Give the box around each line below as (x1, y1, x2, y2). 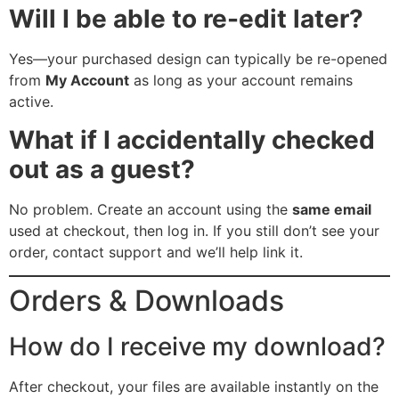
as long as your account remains (129, 71, 353, 90)
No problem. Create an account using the (9, 199, 292, 218)
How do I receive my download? (9, 331, 386, 362)
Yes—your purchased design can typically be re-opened (9, 50, 387, 69)
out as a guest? (9, 153, 195, 184)
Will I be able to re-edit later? (9, 4, 363, 35)
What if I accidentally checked (9, 124, 375, 155)
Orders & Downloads (9, 283, 284, 319)
